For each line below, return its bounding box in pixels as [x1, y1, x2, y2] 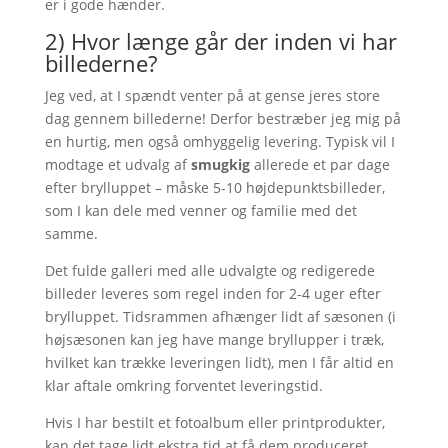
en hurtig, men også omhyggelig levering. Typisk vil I [44, 131, 395, 151]
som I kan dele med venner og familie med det [44, 200, 357, 220]
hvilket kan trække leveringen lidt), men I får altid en [44, 352, 394, 372]
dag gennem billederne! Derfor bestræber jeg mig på [44, 108, 401, 128]
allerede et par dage [249, 154, 390, 174]
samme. [44, 223, 98, 243]
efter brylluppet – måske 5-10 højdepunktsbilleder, [44, 177, 385, 197]
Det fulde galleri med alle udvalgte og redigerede [44, 260, 375, 280]
